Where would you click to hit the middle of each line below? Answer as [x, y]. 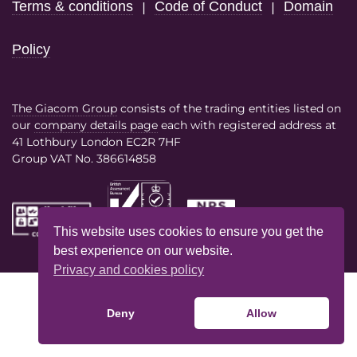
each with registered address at [247, 125]
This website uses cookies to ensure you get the [189, 231]
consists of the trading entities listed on [229, 108]
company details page [96, 125]
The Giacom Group [65, 108]
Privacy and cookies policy [129, 269]
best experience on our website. [143, 250]
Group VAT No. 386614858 [84, 158]
